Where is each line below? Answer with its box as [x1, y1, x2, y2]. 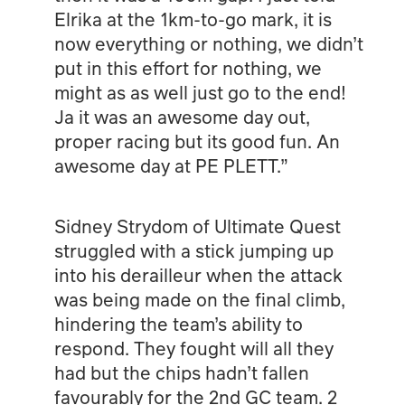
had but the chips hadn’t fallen [53, 359, 309, 385]
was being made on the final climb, [53, 286, 345, 312]
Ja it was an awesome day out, [53, 103, 310, 129]
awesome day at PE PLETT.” [53, 152, 288, 178]
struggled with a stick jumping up [53, 237, 334, 263]
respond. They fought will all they [53, 334, 334, 361]
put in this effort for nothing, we [53, 54, 322, 80]
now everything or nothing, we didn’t [53, 30, 363, 56]
